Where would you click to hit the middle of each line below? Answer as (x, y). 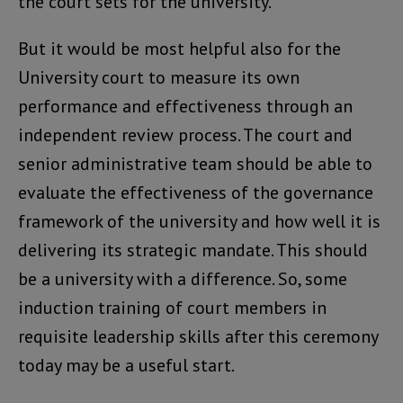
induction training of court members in (172, 308)
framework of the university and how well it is (199, 222)
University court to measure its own (159, 78)
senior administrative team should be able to (195, 164)
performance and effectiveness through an (185, 107)
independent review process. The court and (185, 135)
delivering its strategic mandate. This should (193, 251)
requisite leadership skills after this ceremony (198, 337)
